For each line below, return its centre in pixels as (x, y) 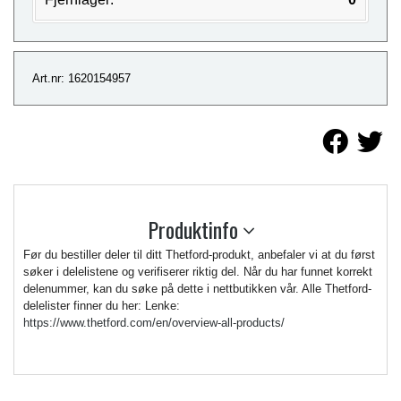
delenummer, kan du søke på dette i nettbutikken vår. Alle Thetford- (197, 289)
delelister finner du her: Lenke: (102, 306)
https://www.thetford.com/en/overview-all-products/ (154, 323)
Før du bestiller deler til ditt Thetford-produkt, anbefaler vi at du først (199, 255)
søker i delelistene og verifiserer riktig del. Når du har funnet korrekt (198, 272)
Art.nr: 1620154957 (81, 79)
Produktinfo (195, 230)
